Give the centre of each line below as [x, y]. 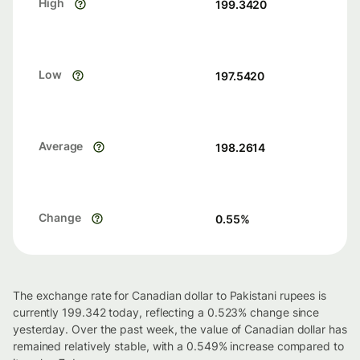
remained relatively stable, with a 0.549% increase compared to [178, 346]
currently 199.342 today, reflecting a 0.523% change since [166, 312]
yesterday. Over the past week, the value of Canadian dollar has [180, 329]
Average [61, 146]
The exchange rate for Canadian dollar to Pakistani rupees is [170, 295]
